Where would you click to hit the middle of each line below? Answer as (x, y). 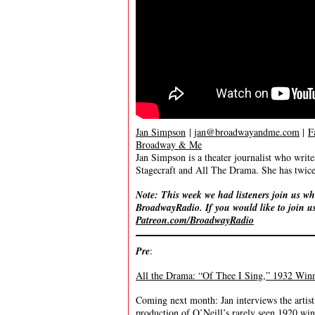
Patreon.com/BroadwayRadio (195, 220)
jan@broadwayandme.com (247, 132)
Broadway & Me (169, 144)
